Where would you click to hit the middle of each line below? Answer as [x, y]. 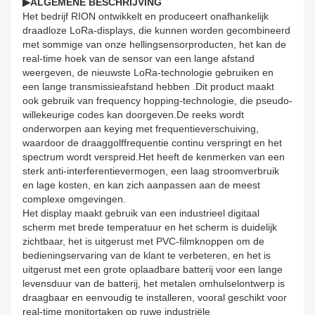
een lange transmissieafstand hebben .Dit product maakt [148, 87]
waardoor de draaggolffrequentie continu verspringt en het [152, 143]
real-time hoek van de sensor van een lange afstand [139, 59]
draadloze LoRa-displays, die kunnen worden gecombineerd [156, 31]
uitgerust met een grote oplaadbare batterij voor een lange [153, 270]
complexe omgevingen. [74, 199]
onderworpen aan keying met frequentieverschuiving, [141, 129]
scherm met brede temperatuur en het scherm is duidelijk [150, 227]
